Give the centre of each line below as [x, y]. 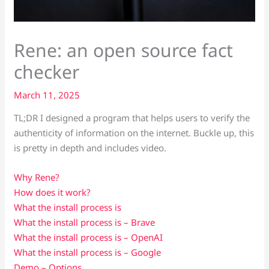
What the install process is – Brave [85, 222]
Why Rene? [37, 177]
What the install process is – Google [88, 252]
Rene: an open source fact [124, 50]
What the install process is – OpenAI [89, 237]
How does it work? [53, 192]
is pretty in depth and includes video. [90, 148]
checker [47, 72]
